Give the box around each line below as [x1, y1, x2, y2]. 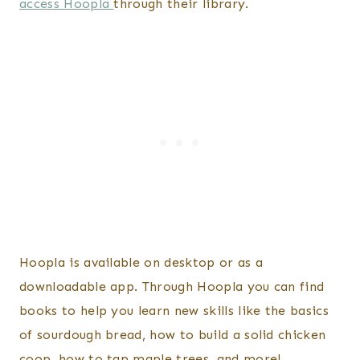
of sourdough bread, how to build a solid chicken [19, 327, 326, 343]
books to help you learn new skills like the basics [19, 303, 329, 319]
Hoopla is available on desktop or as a [19, 255, 264, 271]
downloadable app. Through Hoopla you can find [19, 279, 325, 295]
